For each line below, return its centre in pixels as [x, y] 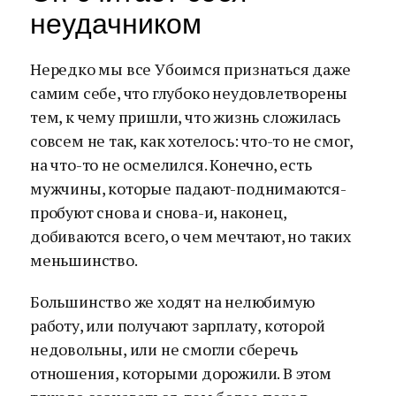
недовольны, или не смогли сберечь [164, 349]
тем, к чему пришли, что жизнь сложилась [186, 117]
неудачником [116, 24]
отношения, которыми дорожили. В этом [181, 373]
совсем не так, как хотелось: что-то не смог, [192, 141]
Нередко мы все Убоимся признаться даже [190, 69]
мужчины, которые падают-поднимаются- [188, 188]
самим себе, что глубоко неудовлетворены [189, 93]
